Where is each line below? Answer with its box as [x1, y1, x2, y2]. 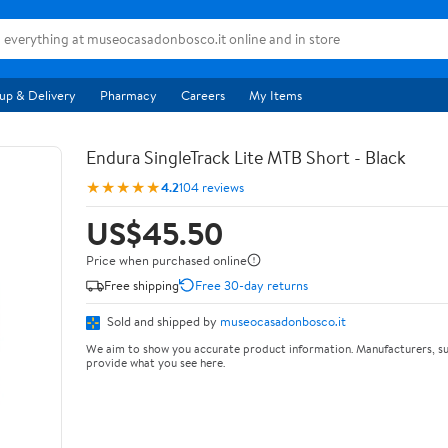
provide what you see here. [86, 353, 225, 371]
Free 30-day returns [195, 275, 308, 294]
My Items [249, 86, 302, 104]
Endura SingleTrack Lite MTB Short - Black [86, 145, 406, 170]
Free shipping [104, 275, 179, 294]
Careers [181, 86, 225, 104]
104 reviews [179, 177, 244, 196]
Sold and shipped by [104, 312, 220, 330]
